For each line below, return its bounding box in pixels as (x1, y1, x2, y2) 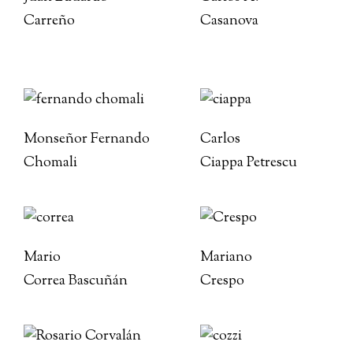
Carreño (24, 11, 75, 32)
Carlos (200, 129, 240, 150)
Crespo (200, 271, 244, 292)
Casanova (200, 11, 258, 32)
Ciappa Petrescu (200, 153, 297, 173)
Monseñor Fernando (24, 129, 150, 150)
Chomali (24, 153, 77, 173)
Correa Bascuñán (24, 271, 128, 292)
